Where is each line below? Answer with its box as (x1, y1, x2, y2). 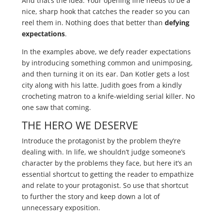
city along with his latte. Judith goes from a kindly (21, 80, 182, 90)
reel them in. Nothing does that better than (21, 18, 165, 28)
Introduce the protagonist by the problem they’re (21, 136, 181, 146)
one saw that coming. (21, 103, 91, 112)
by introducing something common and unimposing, (21, 58, 193, 68)
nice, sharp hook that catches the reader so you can (21, 7, 190, 16)
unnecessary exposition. (21, 203, 100, 213)
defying (164, 18, 189, 28)
